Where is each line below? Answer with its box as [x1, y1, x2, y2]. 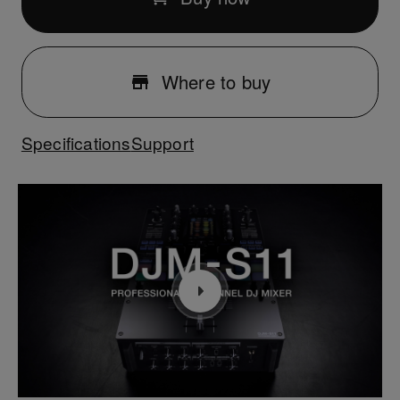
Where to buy [161, 68, 271, 95]
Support [130, 130, 194, 155]
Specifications [21, 130, 131, 155]
